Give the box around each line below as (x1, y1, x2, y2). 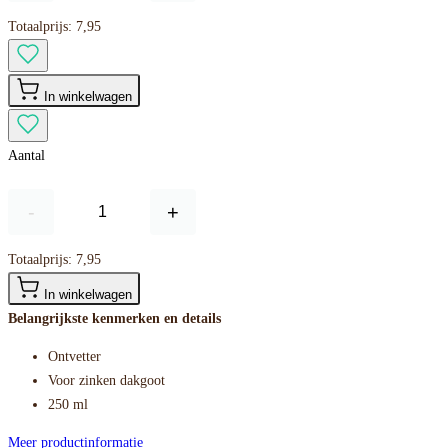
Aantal (8, 148, 45, 164)
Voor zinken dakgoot (48, 373, 165, 389)
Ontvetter (48, 349, 101, 365)
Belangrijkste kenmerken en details (8, 311, 221, 327)
